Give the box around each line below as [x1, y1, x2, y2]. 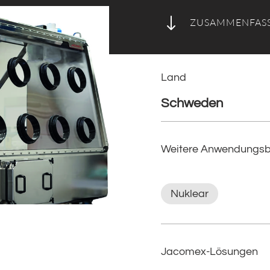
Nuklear [170, 188, 209, 200]
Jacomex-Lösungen [160, 246, 258, 258]
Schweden [160, 96, 223, 111]
